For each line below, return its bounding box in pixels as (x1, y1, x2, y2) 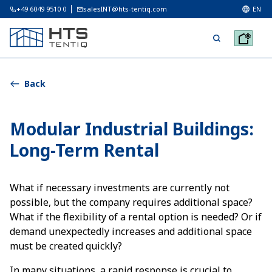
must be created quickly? (10, 239, 122, 253)
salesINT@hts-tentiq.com (83, 4, 167, 13)
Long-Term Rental (10, 138, 159, 161)
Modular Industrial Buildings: (10, 117, 254, 140)
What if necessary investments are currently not (10, 181, 229, 194)
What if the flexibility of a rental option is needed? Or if (10, 210, 262, 223)
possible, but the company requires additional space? (10, 195, 253, 209)
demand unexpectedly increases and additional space (10, 225, 252, 238)
